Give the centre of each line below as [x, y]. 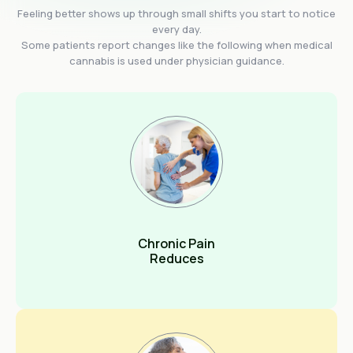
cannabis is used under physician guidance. [176, 61]
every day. [176, 30]
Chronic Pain [176, 244]
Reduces [176, 259]
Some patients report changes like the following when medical [176, 45]
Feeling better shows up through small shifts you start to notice [176, 14]
